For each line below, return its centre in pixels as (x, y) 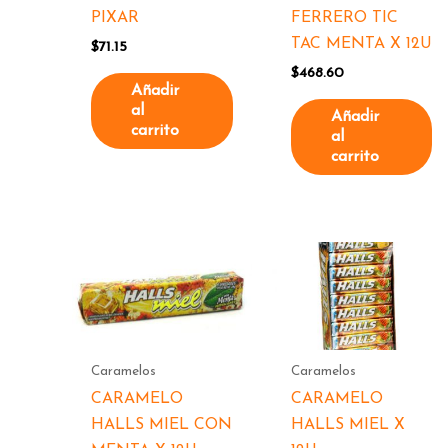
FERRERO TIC (344, 18)
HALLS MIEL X (347, 425)
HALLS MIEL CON (162, 425)
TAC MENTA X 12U (361, 44)
